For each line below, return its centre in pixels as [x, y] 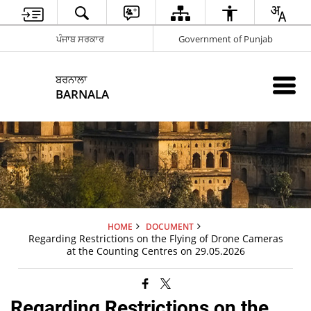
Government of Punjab [225, 39]
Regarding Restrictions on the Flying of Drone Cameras [155, 238]
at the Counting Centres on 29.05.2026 [155, 251]
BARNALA [83, 94]
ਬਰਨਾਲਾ [72, 79]
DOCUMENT [169, 226]
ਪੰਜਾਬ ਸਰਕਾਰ [80, 39]
